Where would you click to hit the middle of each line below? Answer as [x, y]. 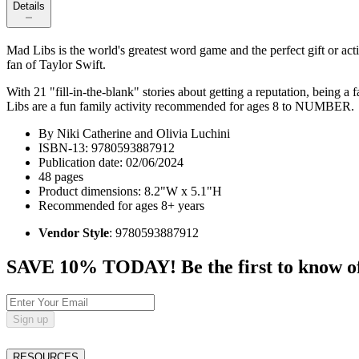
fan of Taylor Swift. [56, 65]
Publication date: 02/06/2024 [111, 163]
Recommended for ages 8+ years [121, 206]
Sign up [30, 320]
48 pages [61, 177]
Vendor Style [74, 233]
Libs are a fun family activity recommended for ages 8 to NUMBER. [180, 107]
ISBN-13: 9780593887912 [107, 148]
